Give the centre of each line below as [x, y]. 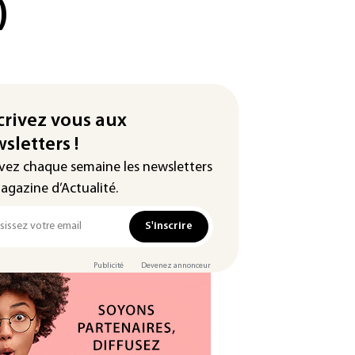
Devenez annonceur [176, 266]
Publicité [109, 266]
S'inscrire [169, 226]
